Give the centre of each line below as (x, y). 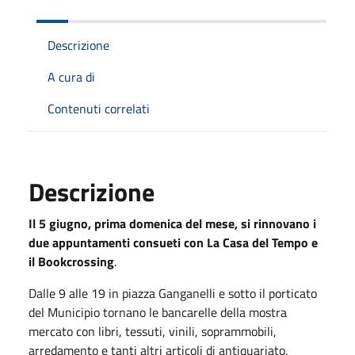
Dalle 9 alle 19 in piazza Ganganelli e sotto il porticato (173, 293)
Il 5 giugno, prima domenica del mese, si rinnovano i (172, 223)
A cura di (71, 76)
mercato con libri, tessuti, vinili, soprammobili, (153, 331)
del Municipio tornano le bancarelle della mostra (158, 312)
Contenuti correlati (99, 108)
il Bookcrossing (71, 261)
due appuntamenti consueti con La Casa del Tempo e (173, 242)
